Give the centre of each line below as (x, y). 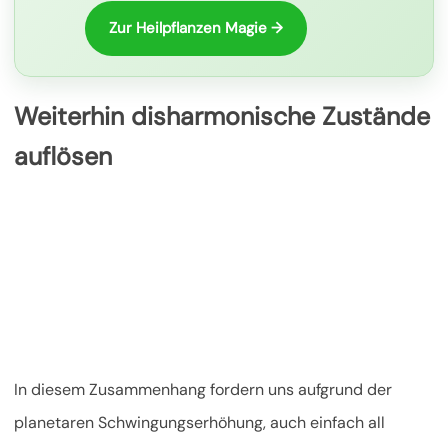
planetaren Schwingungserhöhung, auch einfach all (199, 423)
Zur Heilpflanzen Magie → (196, 27)
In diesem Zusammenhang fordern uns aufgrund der (203, 390)
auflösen (63, 156)
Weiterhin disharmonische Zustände (222, 116)
